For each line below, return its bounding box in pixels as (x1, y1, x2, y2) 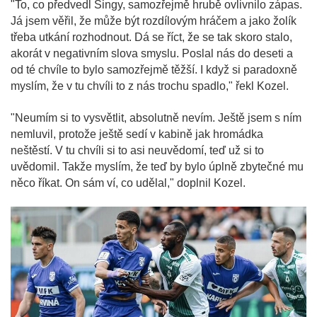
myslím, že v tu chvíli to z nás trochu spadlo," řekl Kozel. (11, 79, 289, 92)
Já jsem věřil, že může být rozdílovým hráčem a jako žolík (11, 14, 296, 27)
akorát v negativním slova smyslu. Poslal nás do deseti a (11, 47, 293, 59)
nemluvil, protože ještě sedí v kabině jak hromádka (11, 127, 263, 140)
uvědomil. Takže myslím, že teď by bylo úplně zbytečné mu (11, 160, 304, 173)
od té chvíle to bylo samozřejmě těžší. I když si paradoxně (11, 63, 297, 76)
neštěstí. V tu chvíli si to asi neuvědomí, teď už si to (11, 144, 264, 156)
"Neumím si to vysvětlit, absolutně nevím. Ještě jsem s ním (11, 111, 301, 124)
